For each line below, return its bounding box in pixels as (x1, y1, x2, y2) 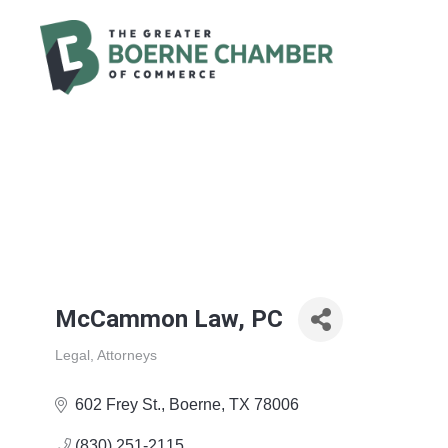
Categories (54, 363, 121, 379)
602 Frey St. (75, 396, 162, 414)
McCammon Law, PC (55, 305, 284, 334)
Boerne (169, 396, 222, 414)
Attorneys (97, 348, 158, 364)
